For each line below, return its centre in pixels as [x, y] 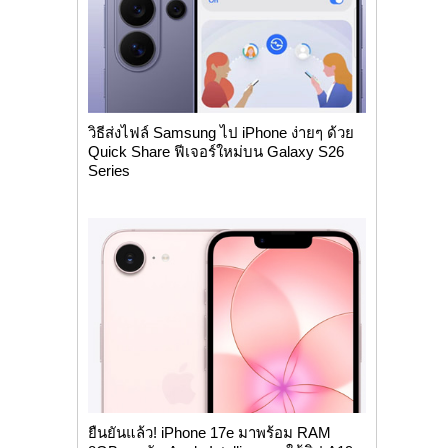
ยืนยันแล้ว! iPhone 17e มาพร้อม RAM [209, 432]
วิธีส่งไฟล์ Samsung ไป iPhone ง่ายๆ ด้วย [220, 132]
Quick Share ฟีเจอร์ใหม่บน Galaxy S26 [215, 151]
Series [108, 170]
